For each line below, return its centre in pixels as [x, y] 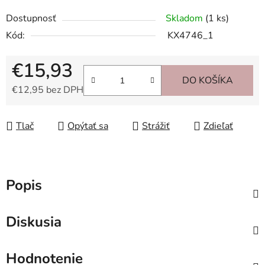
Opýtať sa [88, 126]
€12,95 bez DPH [48, 90]
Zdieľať [218, 126]
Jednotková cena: [47, 109]
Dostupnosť [31, 19]
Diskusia [34, 222]
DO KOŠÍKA [207, 81]
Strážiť [156, 126]
